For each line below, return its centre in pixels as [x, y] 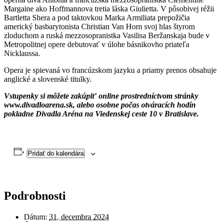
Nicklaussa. [22, 53]
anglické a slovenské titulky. [48, 79]
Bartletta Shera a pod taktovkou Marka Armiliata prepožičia [97, 17]
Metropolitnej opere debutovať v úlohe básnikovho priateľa [97, 44]
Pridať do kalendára [55, 153]
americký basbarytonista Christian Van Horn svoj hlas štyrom [99, 26]
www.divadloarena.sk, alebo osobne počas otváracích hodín [100, 105]
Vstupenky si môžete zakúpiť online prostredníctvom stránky [101, 96]
